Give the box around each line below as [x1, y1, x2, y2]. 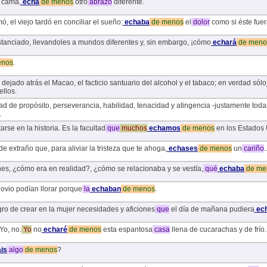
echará [210, 38, 237, 47]
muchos [119, 124, 147, 133]
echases [166, 144, 198, 153]
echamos [147, 124, 181, 133]
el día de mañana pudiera [169, 205, 254, 214]
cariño [241, 144, 264, 153]
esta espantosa [101, 225, 153, 234]
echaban [89, 185, 121, 194]
